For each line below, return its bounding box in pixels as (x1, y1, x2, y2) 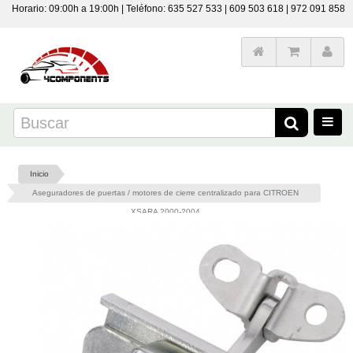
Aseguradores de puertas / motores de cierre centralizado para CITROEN (32, 188, 299, 197)
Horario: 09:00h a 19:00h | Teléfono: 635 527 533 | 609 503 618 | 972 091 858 (12, 3, 345, 14)
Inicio (30, 169, 49, 178)
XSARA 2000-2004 (131, 207, 200, 216)
